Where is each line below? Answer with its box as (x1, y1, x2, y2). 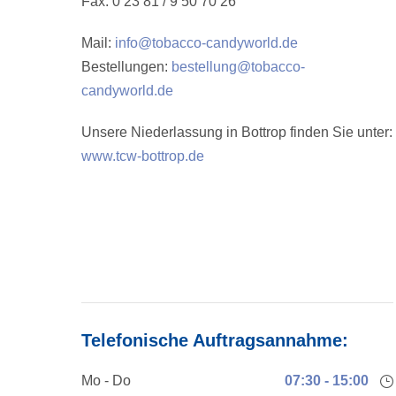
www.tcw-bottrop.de (81, 148, 204, 164)
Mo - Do (81, 372, 131, 388)
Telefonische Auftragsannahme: (81, 330, 348, 350)
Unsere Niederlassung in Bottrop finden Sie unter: (81, 124, 392, 140)
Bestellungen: (81, 58, 171, 74)
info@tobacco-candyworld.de (115, 34, 298, 50)
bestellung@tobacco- (171, 58, 305, 74)
